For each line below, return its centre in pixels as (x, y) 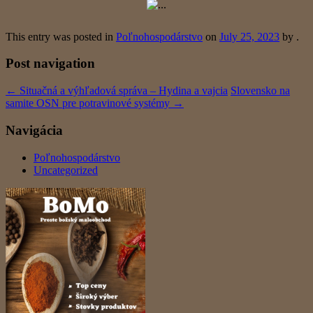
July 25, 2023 (249, 36)
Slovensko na (260, 91)
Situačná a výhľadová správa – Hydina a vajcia (122, 91)
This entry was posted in (61, 36)
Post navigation (50, 64)
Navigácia (34, 130)
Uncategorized (66, 170)
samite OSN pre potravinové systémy (89, 103)
